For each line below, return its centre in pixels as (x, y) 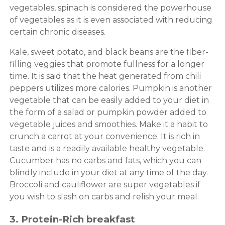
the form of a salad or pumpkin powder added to (108, 113)
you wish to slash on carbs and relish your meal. (104, 197)
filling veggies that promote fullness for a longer (107, 64)
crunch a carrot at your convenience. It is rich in (104, 137)
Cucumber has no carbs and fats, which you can (105, 161)
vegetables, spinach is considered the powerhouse (110, 8)
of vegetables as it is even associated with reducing (111, 20)
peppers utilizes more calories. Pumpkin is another (110, 88)
